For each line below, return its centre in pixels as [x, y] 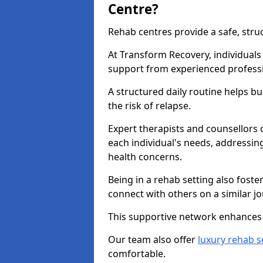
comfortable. [137, 254]
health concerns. [145, 157]
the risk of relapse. [149, 106]
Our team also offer [153, 240]
